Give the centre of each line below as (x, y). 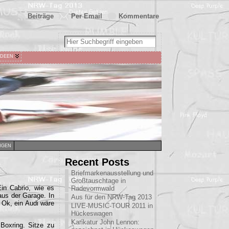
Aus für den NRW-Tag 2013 (111, 197)
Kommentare (139, 16)
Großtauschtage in (98, 181)
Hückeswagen (92, 213)
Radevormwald (93, 188)
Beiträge (41, 16)
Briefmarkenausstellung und (112, 173)
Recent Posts (97, 162)
